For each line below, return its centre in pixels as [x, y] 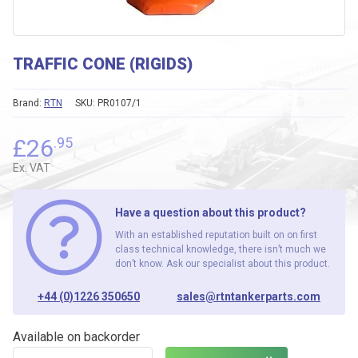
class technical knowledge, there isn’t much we [221, 249]
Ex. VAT [32, 168]
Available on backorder [76, 337]
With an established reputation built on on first [216, 235]
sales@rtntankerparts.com [249, 296]
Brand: [28, 103]
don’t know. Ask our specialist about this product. [223, 263]
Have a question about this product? [211, 212]
